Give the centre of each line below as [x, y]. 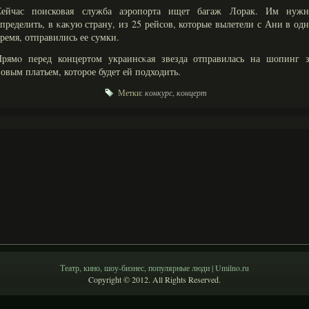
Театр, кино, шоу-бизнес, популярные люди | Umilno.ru [154, 268]
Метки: [130, 92]
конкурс [159, 92]
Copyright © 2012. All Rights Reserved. [154, 279]
